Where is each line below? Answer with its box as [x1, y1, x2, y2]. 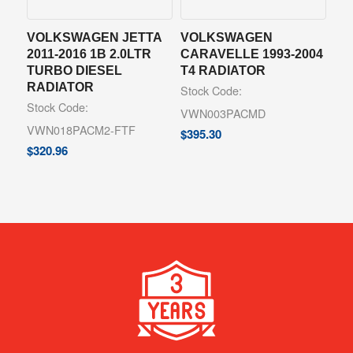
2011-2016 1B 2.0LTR [26, 46, 151, 61]
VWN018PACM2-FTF [26, 121, 136, 138]
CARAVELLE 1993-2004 [180, 46, 323, 61]
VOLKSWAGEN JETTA [26, 29, 162, 44]
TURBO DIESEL [26, 62, 122, 77]
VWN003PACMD [180, 104, 266, 121]
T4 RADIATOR [180, 62, 266, 77]
